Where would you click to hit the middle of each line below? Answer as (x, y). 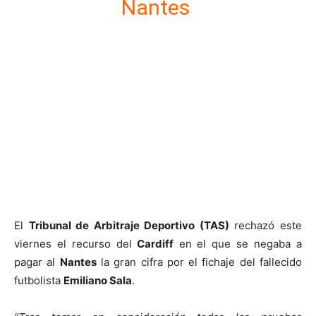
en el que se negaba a (238, 243)
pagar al (37, 262)
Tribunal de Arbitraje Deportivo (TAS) (129, 225)
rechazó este (266, 225)
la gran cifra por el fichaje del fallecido (199, 262)
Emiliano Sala (98, 280)
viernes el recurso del (73, 243)
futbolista (39, 280)
